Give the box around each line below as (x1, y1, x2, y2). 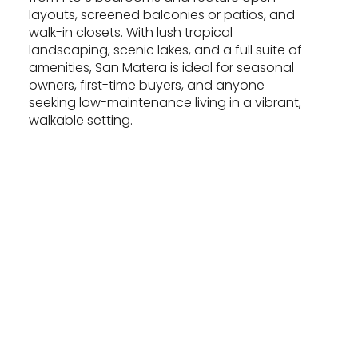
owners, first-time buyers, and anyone (29, 75, 265, 94)
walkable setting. (29, 110, 133, 129)
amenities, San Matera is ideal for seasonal (29, 58, 294, 77)
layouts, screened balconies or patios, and (29, 5, 295, 24)
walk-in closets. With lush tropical (29, 22, 233, 42)
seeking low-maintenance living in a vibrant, (29, 93, 301, 112)
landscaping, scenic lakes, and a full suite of (29, 40, 302, 59)
